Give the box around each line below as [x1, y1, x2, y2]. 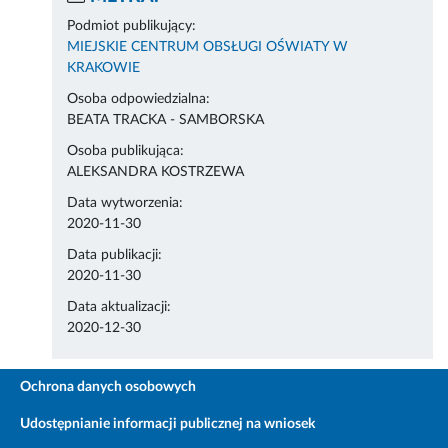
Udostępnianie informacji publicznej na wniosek [20, 417, 315, 432]
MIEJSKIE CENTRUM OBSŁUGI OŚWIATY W [67, 40, 349, 55]
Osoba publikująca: [67, 144, 185, 159]
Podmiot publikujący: [67, 19, 197, 34]
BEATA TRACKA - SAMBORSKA [67, 113, 265, 128]
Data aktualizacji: [67, 300, 172, 315]
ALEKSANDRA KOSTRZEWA [67, 165, 245, 180]
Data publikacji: [67, 248, 163, 263]
